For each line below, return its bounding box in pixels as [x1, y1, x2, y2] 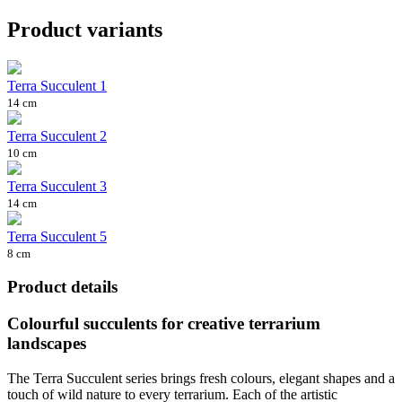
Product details [7, 277, 118, 297]
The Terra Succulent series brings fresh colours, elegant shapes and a [7, 370, 395, 386]
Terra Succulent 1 [7, 77, 107, 93]
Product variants [7, 17, 162, 41]
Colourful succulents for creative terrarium [7, 314, 320, 334]
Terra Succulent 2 [7, 127, 107, 144]
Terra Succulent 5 [7, 228, 107, 244]
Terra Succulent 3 [7, 178, 107, 194]
